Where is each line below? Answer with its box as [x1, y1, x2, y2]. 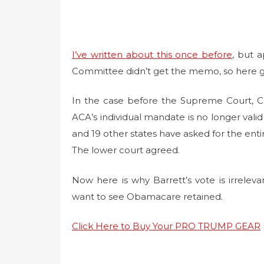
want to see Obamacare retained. [72, 190, 223, 202]
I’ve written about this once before [72, 48, 233, 60]
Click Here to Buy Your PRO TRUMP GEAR [72, 220, 260, 232]
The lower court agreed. [72, 144, 180, 156]
